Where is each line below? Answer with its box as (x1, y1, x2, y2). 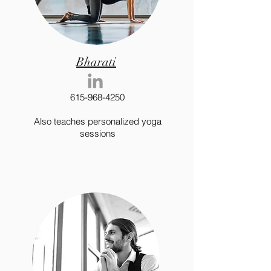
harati (84, 54, 116, 70)
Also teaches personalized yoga (33, 116, 162, 127)
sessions (79, 128, 116, 139)
